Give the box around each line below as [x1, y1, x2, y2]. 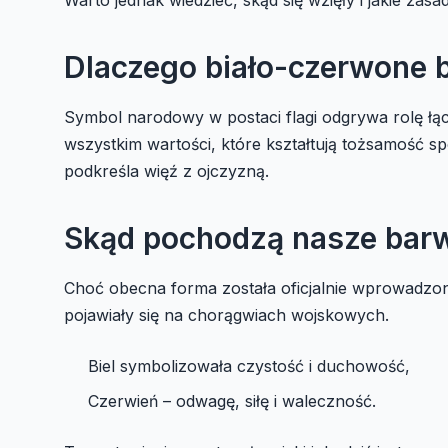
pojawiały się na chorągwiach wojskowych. [64, 304, 389, 325]
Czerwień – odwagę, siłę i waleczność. [88, 390, 376, 411]
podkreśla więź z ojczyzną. [64, 160, 269, 181]
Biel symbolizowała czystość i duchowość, [88, 355, 410, 376]
